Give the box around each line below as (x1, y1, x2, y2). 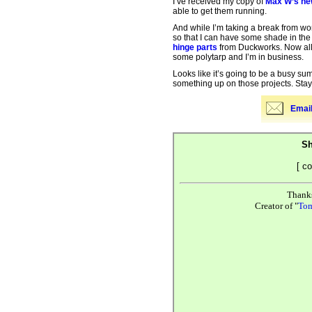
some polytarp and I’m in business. (173, 52, 304, 62)
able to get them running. (173, 6, 267, 16)
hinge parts (173, 42, 217, 52)
